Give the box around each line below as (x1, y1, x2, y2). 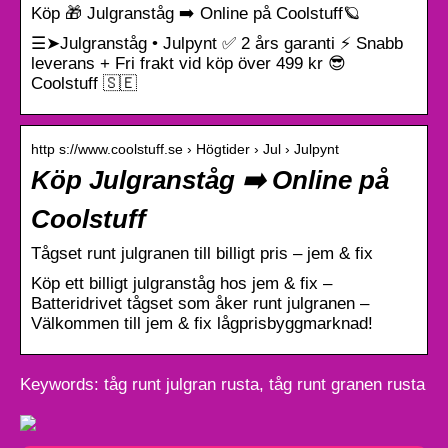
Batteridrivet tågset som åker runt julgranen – (31, 293, 369, 313)
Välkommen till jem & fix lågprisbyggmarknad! (31, 313, 373, 333)
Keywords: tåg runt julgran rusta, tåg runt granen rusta (20, 374, 425, 394)
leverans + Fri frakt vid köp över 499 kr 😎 (31, 53, 346, 73)
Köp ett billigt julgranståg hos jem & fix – (31, 273, 332, 293)
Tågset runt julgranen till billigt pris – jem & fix (31, 243, 373, 263)
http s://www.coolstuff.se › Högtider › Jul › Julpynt (31, 140, 339, 157)
